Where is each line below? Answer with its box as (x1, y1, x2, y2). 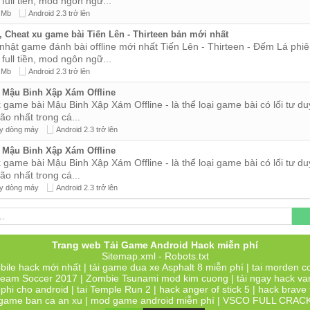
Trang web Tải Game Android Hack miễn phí (52, 239, 258, 250)
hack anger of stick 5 (159, 284, 250, 295)
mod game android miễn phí (91, 295, 215, 306)
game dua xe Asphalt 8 (102, 262, 203, 273)
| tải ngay (228, 273, 274, 284)
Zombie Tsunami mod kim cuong (86, 273, 228, 284)
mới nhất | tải (39, 262, 102, 273)
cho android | (14, 284, 77, 295)
